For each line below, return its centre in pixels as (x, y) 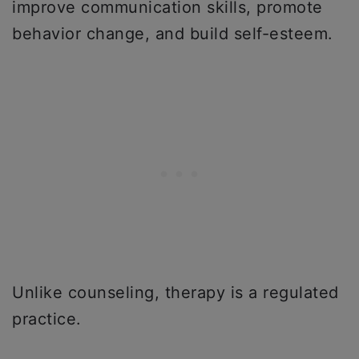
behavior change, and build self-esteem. (173, 34)
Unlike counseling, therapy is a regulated (175, 292)
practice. (47, 319)
